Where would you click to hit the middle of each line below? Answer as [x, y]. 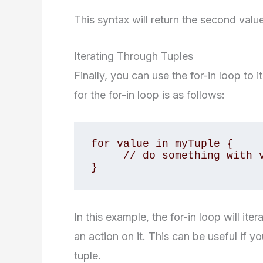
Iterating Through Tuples [134, 56]
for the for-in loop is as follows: [149, 95]
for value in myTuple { [162, 144]
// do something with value [107, 156]
